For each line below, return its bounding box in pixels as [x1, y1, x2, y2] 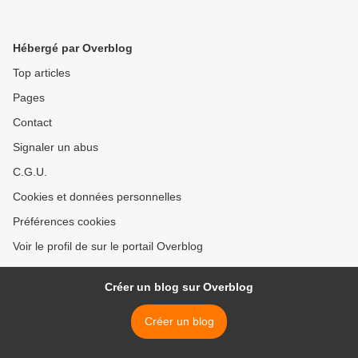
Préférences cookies [13, 215, 116, 228]
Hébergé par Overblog [13, 42, 133, 54]
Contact [13, 116, 52, 129]
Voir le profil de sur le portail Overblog [13, 240, 203, 253]
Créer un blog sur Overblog [105, 280, 253, 293]
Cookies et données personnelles [13, 190, 181, 203]
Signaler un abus [13, 141, 98, 153]
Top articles [13, 66, 70, 79]
